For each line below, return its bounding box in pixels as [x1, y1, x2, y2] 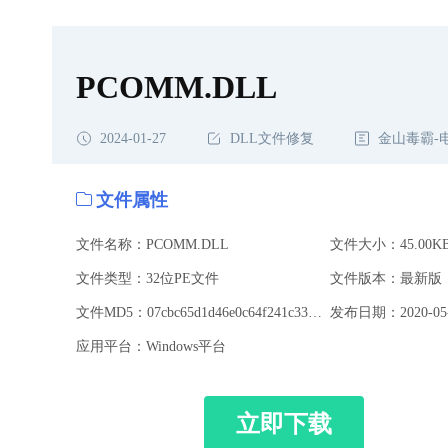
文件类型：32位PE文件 [76, 270, 219, 286]
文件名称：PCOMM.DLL [76, 236, 229, 252]
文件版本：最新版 [329, 270, 442, 286]
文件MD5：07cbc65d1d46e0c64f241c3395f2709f [308, 304, 322, 320]
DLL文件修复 [230, 130, 314, 146]
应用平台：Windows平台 [76, 338, 226, 354]
